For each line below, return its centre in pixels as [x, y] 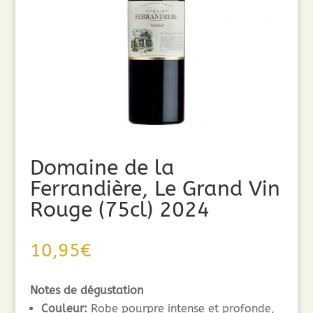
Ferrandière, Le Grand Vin [155, 188]
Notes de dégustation [86, 290]
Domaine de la [102, 167]
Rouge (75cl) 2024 [119, 209]
